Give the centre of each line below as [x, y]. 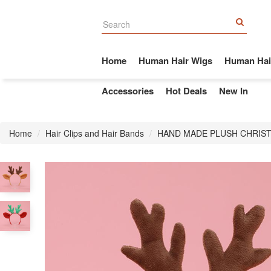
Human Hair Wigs [175, 60]
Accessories [128, 91]
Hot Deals [186, 91]
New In [233, 91]
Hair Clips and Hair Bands [95, 133]
